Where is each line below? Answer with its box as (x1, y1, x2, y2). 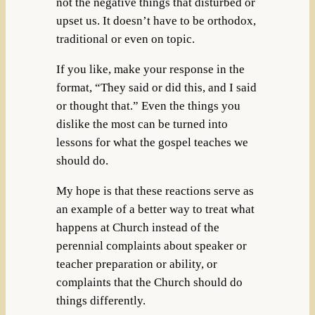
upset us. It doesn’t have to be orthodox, (56, 14, 256, 28)
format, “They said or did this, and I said (56, 80, 257, 94)
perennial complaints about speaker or (56, 238, 247, 252)
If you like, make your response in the (56, 62, 245, 76)
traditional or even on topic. (56, 32, 195, 46)
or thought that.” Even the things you (56, 98, 240, 112)
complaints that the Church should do (56, 275, 243, 289)
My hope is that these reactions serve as (56, 184, 254, 198)
